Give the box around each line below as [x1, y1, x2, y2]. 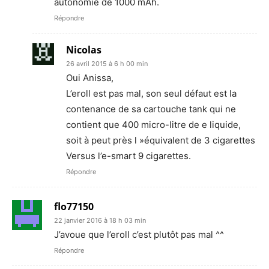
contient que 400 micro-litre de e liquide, [66, 118, 241, 130]
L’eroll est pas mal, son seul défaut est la [66, 87, 237, 99]
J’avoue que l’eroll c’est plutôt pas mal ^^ [54, 228, 224, 240]
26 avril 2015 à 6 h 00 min [66, 59, 148, 68]
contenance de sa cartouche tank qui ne [66, 103, 236, 115]
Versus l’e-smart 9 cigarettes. [66, 150, 191, 162]
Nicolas [66, 43, 101, 56]
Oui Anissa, [66, 71, 113, 83]
